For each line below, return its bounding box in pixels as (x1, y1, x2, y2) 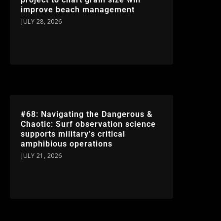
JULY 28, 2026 (21, 17, 62, 26)
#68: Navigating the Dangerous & (21, 110, 153, 119)
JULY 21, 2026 (21, 151, 62, 160)
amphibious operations (21, 139, 113, 149)
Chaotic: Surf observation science (21, 119, 156, 129)
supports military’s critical (21, 129, 126, 139)
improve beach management (21, 5, 135, 15)
